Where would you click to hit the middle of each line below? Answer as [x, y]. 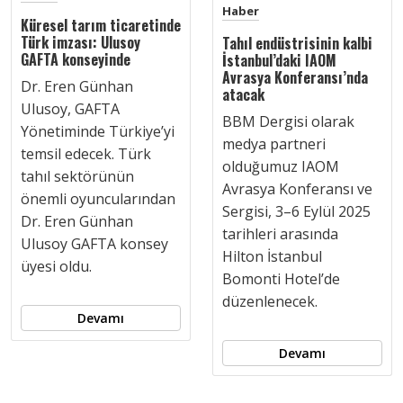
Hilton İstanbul [272, 256]
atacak [243, 94]
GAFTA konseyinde [76, 59]
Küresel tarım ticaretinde [101, 25]
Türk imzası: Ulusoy [81, 42]
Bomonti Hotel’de [281, 279]
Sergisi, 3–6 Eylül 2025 [296, 211]
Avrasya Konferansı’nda [295, 77]
